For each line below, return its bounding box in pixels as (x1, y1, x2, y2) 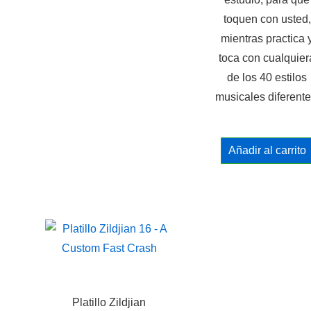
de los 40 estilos (227, 72, 307, 83)
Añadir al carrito (228, 144, 306, 156)
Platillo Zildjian (72, 296, 146, 308)
